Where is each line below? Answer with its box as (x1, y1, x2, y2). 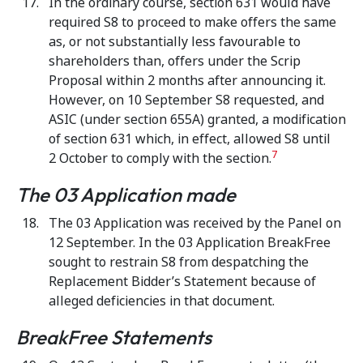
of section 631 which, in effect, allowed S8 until (49, 130, 331, 148)
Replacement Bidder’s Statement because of (49, 272, 316, 291)
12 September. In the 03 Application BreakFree (49, 233, 331, 252)
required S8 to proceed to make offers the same (49, 13, 336, 32)
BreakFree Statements (16, 325, 211, 349)
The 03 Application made (16, 182, 236, 207)
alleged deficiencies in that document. (49, 292, 275, 310)
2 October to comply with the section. (49, 149, 271, 168)
